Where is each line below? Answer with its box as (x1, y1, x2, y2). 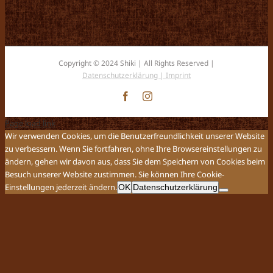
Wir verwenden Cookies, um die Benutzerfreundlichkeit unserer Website (5, 130, 264, 141)
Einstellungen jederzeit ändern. (5, 182, 117, 193)
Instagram (152, 91, 190, 101)
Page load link (5, 118, 55, 129)
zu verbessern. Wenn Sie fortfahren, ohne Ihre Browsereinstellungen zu (5, 143, 262, 154)
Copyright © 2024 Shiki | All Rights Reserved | (58, 58, 214, 68)
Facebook (130, 91, 168, 101)
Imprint (166, 70, 191, 80)
